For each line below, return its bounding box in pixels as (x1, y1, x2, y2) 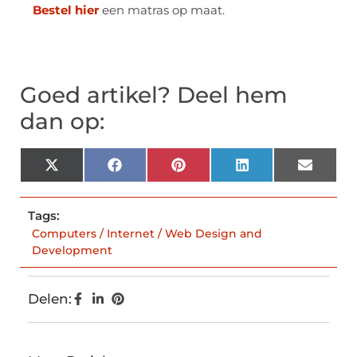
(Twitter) (57, 176, 118, 193)
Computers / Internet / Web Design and (32, 226, 262, 241)
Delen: (28, 291, 72, 308)
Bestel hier (33, 2, 99, 18)
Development (32, 243, 112, 258)
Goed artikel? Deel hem (20, 81, 288, 109)
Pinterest (184, 163, 249, 179)
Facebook (120, 163, 190, 179)
